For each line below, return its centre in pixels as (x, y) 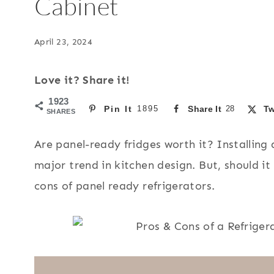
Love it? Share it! (82, 80)
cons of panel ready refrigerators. (125, 186)
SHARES (61, 111)
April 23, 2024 (64, 41)
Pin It (118, 109)
